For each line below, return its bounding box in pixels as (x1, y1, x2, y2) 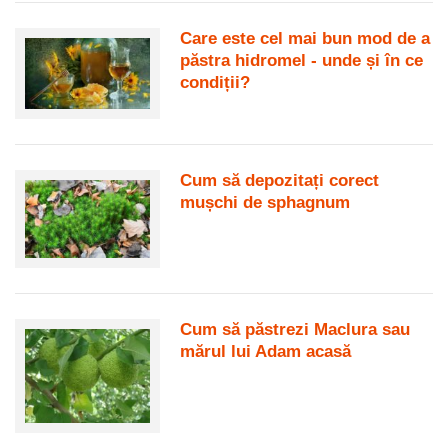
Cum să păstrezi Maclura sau (180, 320, 411, 340)
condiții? (180, 73, 251, 93)
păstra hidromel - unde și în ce (180, 51, 424, 71)
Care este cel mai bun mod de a (180, 29, 431, 49)
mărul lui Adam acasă (180, 342, 352, 362)
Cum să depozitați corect (180, 170, 380, 190)
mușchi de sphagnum (180, 192, 351, 212)
